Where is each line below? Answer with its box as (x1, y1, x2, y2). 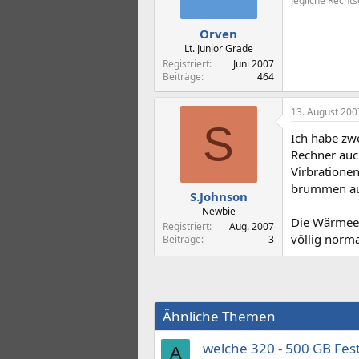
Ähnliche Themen (163, 306, 276, 325)
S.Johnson (189, 188, 248, 204)
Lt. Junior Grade (184, 41, 253, 55)
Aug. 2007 (229, 220, 274, 233)
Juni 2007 (233, 56, 274, 71)
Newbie (201, 204, 236, 218)
